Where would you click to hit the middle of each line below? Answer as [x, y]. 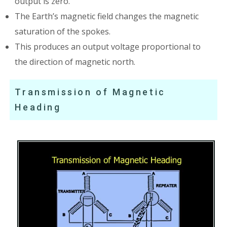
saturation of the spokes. [63, 32]
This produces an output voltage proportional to [108, 47]
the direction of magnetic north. [75, 62]
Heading [38, 107]
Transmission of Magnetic [90, 92]
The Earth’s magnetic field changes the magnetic [107, 16]
